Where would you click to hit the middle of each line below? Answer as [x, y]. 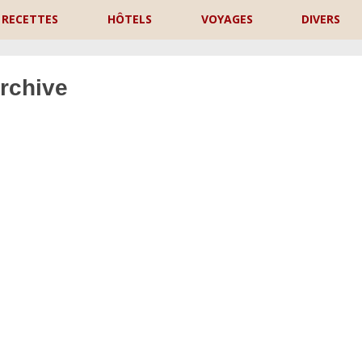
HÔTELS [129, 19]
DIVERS [321, 19]
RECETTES [30, 19]
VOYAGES [227, 19]
